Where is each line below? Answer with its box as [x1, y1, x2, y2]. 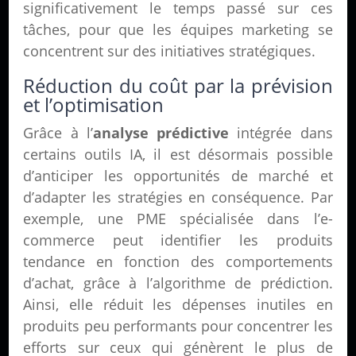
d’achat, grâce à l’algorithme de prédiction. [23, 273, 333, 292]
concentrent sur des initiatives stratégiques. [23, 41, 316, 60]
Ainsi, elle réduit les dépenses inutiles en [23, 295, 333, 314]
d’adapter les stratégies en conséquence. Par [23, 188, 333, 207]
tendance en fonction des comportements [23, 252, 333, 271]
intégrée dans [229, 123, 333, 142]
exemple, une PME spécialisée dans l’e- [23, 209, 333, 228]
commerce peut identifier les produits [23, 230, 333, 250]
